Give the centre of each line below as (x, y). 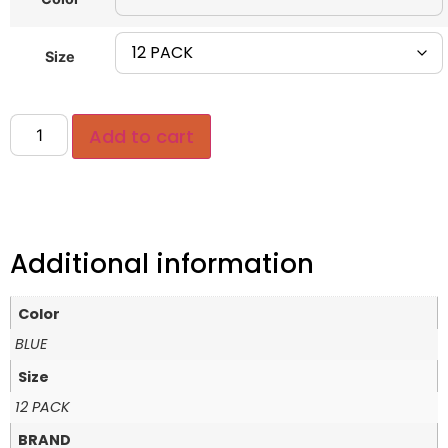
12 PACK (42, 406)
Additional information (162, 264)
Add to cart (142, 137)
